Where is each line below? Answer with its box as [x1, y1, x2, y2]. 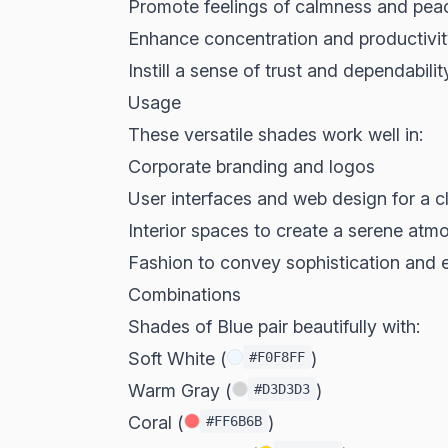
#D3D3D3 [254, 381, 310, 397]
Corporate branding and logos [128, 156, 375, 177]
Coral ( [128, 412, 184, 433]
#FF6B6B [206, 413, 262, 429]
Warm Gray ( [128, 380, 232, 401]
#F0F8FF [249, 349, 305, 365]
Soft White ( [128, 348, 227, 369]
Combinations [128, 284, 241, 305]
